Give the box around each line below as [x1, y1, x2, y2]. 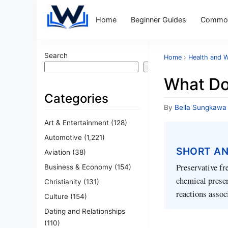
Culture [44, 192, 68, 201]
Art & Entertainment [44, 118, 109, 127]
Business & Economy [44, 162, 112, 171]
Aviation [44, 148, 70, 156]
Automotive [44, 133, 82, 141]
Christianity [44, 177, 81, 186]
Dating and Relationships [44, 207, 125, 215]
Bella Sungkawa [175, 103, 226, 111]
